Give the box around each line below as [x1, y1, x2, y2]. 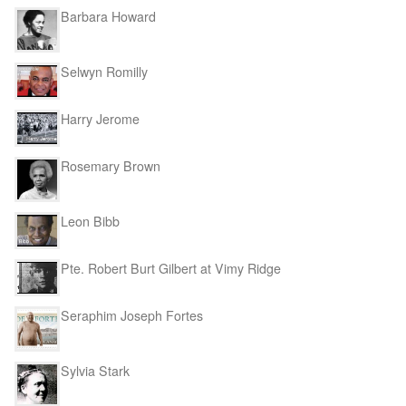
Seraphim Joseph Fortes [61, 306, 203, 325]
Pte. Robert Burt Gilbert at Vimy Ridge [61, 258, 281, 277]
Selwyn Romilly [61, 62, 148, 81]
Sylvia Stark [61, 362, 130, 381]
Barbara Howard [61, 6, 156, 25]
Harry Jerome [61, 109, 140, 128]
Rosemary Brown [61, 156, 160, 175]
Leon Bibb [61, 211, 120, 230]
